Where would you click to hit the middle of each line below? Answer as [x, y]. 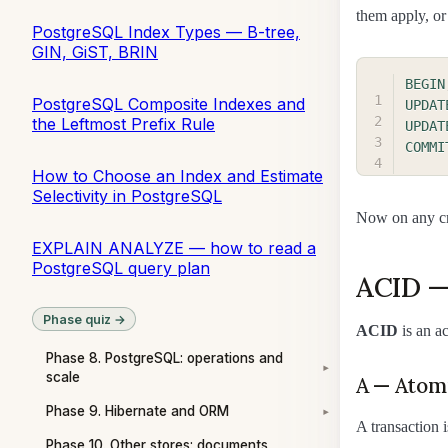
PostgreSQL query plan [121, 267]
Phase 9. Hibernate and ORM [137, 411]
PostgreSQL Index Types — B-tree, [166, 31]
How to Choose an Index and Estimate [177, 175]
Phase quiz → [84, 319]
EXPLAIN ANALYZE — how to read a [174, 247]
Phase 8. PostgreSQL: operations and [164, 357]
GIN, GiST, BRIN [95, 51]
